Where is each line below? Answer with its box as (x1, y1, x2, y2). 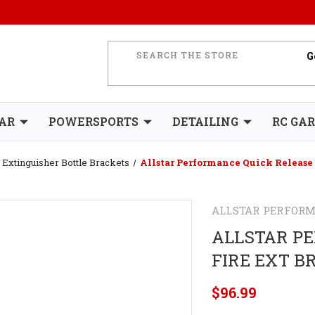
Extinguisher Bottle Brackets (2, 156, 130, 169)
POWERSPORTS (48, 114, 139, 129)
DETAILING (172, 114, 238, 129)
